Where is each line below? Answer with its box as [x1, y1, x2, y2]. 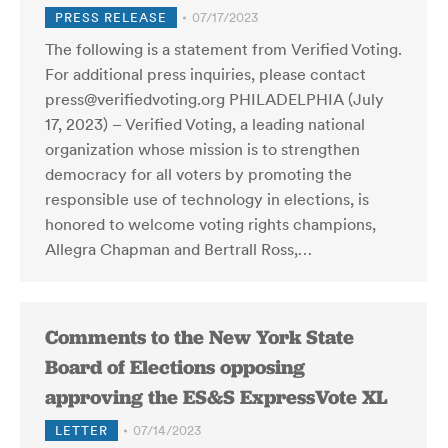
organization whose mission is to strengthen [45, 139, 360, 159]
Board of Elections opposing [45, 354, 305, 380]
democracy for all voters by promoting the [45, 164, 352, 184]
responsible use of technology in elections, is [45, 189, 369, 209]
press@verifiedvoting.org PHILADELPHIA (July [45, 89, 384, 109]
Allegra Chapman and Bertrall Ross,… [45, 239, 312, 259]
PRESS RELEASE [55, 9, 167, 26]
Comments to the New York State [45, 324, 354, 350]
